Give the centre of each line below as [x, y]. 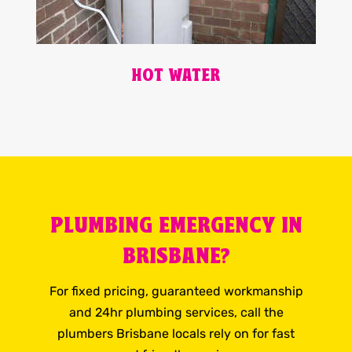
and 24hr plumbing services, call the [176, 313]
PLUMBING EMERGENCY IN [176, 227]
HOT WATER [176, 77]
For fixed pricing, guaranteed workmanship [176, 291]
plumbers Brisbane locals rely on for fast [176, 334]
